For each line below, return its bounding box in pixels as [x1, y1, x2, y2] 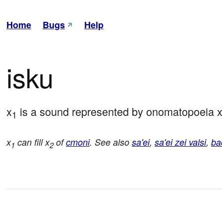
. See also [90, 136, 132, 149]
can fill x [15, 136, 50, 149]
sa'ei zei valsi [155, 136, 206, 149]
